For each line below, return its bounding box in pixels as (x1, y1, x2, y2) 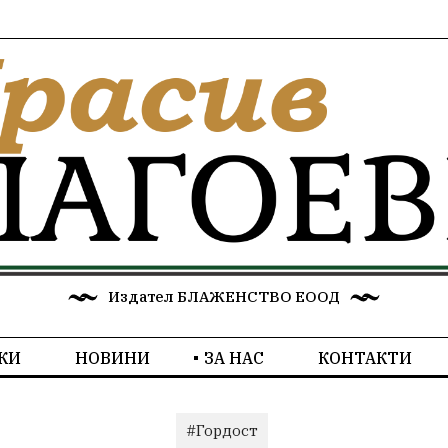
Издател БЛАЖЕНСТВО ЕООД (108, 287, 340, 307)
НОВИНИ (74, 348, 150, 369)
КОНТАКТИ (317, 348, 412, 369)
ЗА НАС (203, 348, 264, 369)
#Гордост (185, 421, 258, 441)
